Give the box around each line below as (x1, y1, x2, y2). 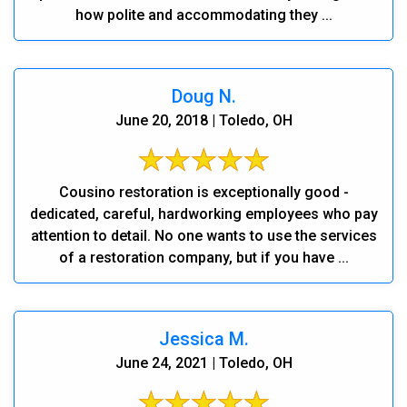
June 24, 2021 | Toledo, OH (114, 353, 293, 372)
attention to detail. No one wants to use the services (30, 226, 377, 244)
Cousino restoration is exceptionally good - (58, 183, 349, 201)
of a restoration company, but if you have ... (58, 248, 349, 266)
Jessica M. (158, 327, 249, 350)
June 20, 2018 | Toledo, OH (114, 111, 293, 129)
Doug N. (171, 84, 236, 107)
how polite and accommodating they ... (74, 5, 333, 24)
